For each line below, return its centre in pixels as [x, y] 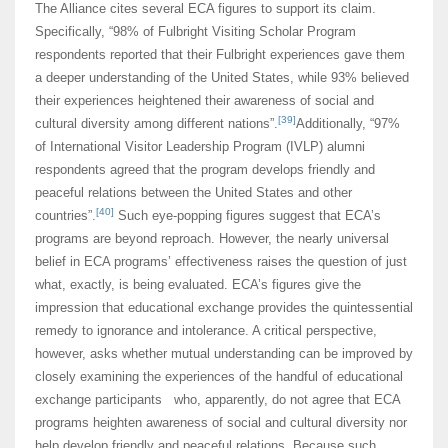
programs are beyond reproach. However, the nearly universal [212, 239]
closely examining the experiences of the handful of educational [219, 377]
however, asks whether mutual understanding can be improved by [224, 354]
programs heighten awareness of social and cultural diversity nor [221, 423]
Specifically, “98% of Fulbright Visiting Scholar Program [195, 32]
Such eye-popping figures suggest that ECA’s [247, 216]
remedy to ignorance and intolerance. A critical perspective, [206, 331]
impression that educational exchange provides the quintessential [224, 308]
